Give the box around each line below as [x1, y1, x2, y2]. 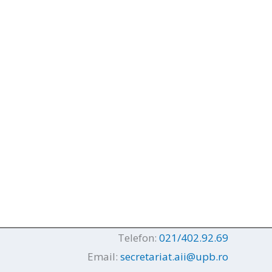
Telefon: [118, 231, 159, 245]
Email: [87, 250, 120, 264]
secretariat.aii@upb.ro [120, 250, 228, 264]
